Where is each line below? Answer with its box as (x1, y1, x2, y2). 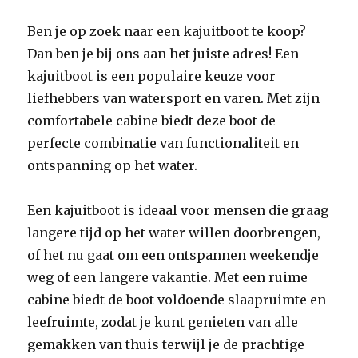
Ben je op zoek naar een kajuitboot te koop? (27, 23, 307, 39)
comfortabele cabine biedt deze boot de (27, 113, 276, 129)
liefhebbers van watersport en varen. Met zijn (27, 90, 320, 106)
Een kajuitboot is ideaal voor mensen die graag (27, 202, 329, 218)
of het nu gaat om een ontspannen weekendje (27, 247, 320, 263)
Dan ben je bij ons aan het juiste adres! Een (27, 46, 300, 62)
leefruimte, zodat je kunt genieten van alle (27, 314, 299, 330)
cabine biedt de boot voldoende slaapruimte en (27, 292, 327, 308)
